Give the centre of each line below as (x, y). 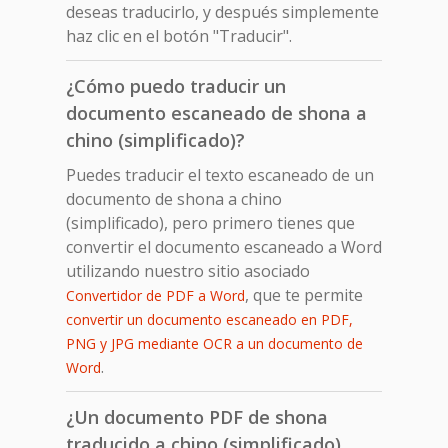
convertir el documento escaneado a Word (224, 246)
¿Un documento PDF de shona (197, 416)
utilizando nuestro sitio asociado (188, 270)
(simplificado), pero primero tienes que (210, 222)
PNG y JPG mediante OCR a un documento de (214, 343)
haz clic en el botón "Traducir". (179, 35)
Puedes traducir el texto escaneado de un (220, 174)
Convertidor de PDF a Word (155, 295)
